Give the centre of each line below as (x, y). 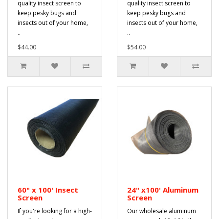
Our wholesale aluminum (162, 211)
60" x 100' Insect (48, 190)
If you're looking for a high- (55, 211)
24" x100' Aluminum (163, 190)
